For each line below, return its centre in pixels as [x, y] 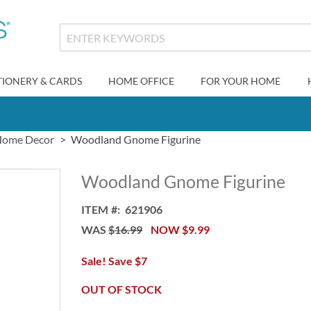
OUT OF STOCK [122, 289]
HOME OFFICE [141, 81]
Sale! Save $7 [115, 261]
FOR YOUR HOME [241, 81]
